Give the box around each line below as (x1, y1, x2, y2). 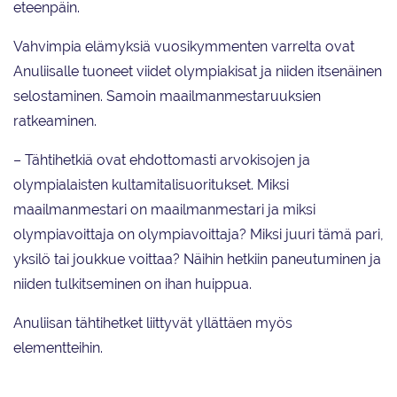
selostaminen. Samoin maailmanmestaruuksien (13, 88, 321, 105)
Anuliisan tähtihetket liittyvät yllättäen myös (13, 315, 292, 332)
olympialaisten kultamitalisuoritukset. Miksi (13, 176, 289, 194)
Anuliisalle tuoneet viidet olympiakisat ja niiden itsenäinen (13, 63, 382, 81)
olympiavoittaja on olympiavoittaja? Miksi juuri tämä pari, (13, 226, 384, 244)
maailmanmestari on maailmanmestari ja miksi (13, 201, 315, 219)
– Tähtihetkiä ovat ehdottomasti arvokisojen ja (13, 152, 310, 169)
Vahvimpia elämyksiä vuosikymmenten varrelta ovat (13, 38, 354, 56)
